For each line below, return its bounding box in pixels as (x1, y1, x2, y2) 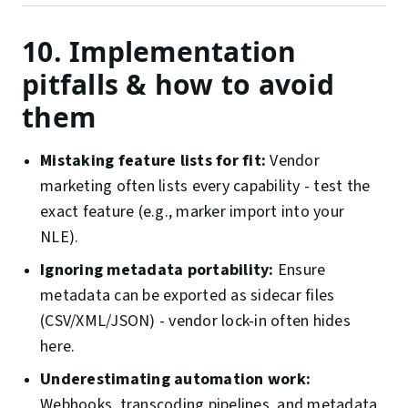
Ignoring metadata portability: (40, 259, 274, 282)
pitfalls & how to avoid (22, 66, 334, 104)
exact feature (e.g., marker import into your (40, 200, 344, 224)
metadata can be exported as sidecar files (40, 284, 335, 308)
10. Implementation (22, 33, 297, 71)
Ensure (273, 259, 326, 282)
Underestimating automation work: (40, 368, 311, 392)
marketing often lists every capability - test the (40, 175, 371, 199)
